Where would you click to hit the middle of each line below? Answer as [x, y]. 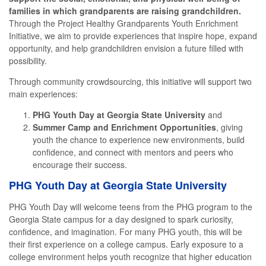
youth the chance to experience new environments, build [139, 139]
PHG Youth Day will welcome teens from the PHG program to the [131, 206]
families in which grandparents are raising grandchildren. [125, 10]
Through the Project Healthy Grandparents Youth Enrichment [123, 23]
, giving [229, 127]
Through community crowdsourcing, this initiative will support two [130, 81]
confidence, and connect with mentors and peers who [133, 152]
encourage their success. [80, 164]
